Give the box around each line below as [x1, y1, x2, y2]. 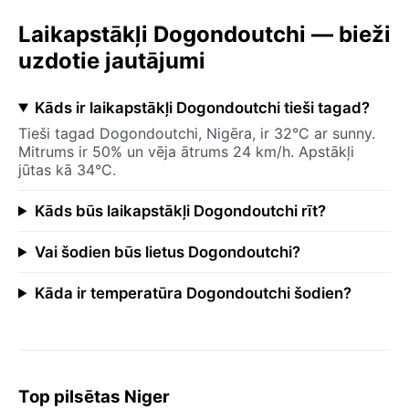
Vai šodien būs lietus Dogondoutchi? [34, 242, 300, 261]
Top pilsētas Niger [18, 385, 170, 407]
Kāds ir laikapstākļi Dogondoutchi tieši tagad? [34, 98, 370, 117]
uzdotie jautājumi [18, 47, 205, 74]
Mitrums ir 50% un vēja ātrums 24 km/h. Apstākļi [18, 142, 354, 161]
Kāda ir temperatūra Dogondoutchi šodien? [34, 283, 351, 302]
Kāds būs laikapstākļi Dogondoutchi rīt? [34, 201, 326, 220]
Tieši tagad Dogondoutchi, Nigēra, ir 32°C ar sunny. [18, 123, 375, 142]
